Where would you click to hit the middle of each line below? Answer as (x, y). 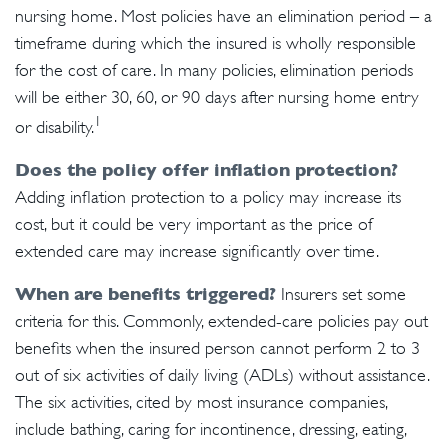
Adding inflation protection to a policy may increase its (208, 197)
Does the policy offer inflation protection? (206, 169)
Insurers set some (341, 294)
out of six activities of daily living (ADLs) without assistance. (222, 375)
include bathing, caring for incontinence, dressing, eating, (210, 429)
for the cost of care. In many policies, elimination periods (214, 70)
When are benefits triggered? (145, 293)
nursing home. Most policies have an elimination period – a (223, 16)
